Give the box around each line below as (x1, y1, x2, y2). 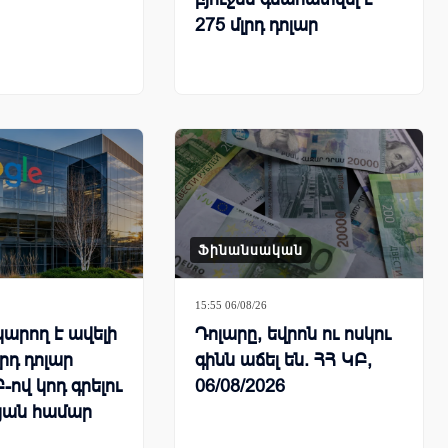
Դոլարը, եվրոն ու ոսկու (195, 324, 391, 345)
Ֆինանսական (198, 242, 303, 259)
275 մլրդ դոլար (195, 15, 318, 36)
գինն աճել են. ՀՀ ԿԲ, (195, 350, 372, 371)
